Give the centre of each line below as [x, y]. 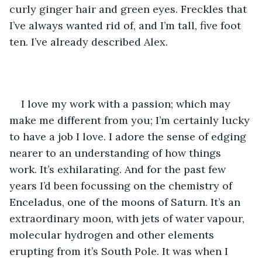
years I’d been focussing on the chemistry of [122, 185]
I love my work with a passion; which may [127, 104]
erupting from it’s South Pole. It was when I [120, 251]
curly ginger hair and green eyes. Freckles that [130, 9]
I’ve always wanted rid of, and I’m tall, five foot [127, 25]
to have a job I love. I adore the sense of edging [129, 136]
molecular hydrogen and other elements [113, 235]
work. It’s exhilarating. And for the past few [119, 169]
